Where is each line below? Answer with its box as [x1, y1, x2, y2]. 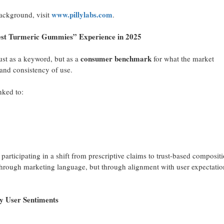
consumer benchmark [80, 53, 151, 64]
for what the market [151, 53, 214, 63]
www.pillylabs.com [51, 9, 112, 20]
